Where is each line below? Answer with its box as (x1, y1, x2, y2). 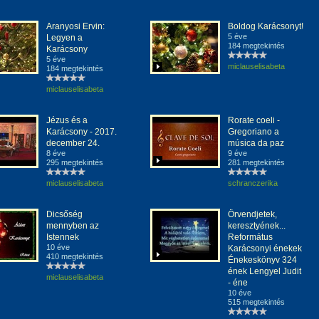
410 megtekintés (46, 252, 103, 261)
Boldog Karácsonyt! (228, 21, 303, 31)
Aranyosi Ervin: (46, 21, 105, 31)
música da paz (228, 138, 284, 148)
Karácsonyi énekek (228, 244, 302, 253)
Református (228, 232, 273, 242)
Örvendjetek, (228, 209, 277, 219)
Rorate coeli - (228, 115, 280, 125)
